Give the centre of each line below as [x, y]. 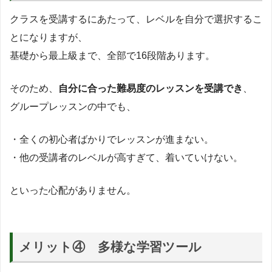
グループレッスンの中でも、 [73, 106]
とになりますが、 [49, 37]
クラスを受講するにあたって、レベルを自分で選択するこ [136, 19]
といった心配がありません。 [73, 190]
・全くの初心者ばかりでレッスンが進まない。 [112, 139]
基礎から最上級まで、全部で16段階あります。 [112, 55]
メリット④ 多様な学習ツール [110, 246]
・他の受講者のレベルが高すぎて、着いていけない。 [126, 157]
